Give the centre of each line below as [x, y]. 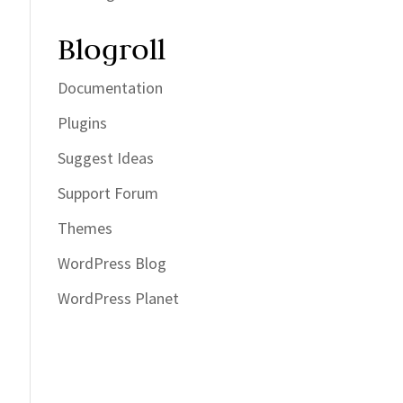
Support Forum [108, 193]
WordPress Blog [112, 264]
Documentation [111, 88]
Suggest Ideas [106, 158]
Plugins [83, 123]
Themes [85, 228]
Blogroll [112, 49]
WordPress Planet [119, 299]
